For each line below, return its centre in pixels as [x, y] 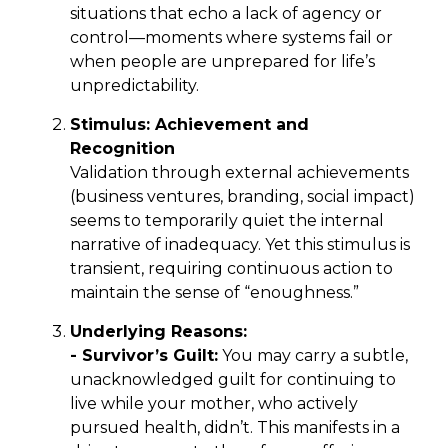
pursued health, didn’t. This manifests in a [235, 427]
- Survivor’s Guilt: [144, 355]
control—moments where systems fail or [231, 37]
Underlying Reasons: [158, 331]
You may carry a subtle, [313, 355]
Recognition [122, 148]
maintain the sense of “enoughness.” [214, 292]
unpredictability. [134, 85]
